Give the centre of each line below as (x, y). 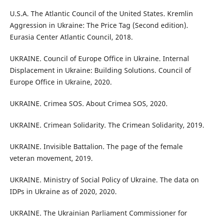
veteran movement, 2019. (51, 158)
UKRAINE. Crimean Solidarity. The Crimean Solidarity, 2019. (107, 125)
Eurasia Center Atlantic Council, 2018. (71, 37)
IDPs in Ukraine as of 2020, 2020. (63, 191)
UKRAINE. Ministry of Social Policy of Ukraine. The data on (104, 179)
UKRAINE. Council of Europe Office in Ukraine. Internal (99, 58)
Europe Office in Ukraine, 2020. (61, 82)
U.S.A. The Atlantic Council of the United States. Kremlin (101, 13)
